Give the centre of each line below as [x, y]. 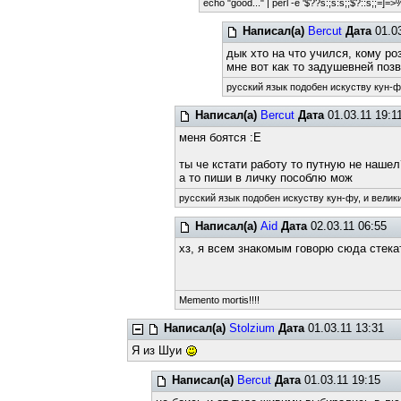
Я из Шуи [159, 350]
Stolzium [252, 328]
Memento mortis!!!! [220, 300]
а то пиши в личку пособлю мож [266, 178]
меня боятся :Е [221, 137]
